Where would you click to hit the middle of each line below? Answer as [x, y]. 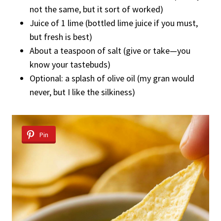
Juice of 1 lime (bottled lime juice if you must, [114, 23]
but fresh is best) [61, 37]
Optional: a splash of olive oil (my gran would [112, 78]
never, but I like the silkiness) [82, 92]
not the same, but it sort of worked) [96, 9]
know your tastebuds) [70, 64]
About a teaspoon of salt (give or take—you [110, 50]
